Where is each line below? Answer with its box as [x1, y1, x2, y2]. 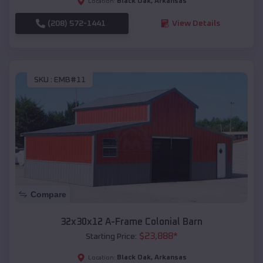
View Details [171, 19, 220, 28]
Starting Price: [85, 232, 137, 241]
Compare [31, 190, 66, 200]
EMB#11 [54, 76, 86, 85]
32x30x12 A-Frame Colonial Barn [60, 217, 203, 227]
